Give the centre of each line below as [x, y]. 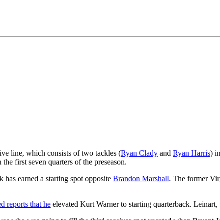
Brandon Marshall [141, 179]
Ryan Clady [139, 153]
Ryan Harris [192, 153]
